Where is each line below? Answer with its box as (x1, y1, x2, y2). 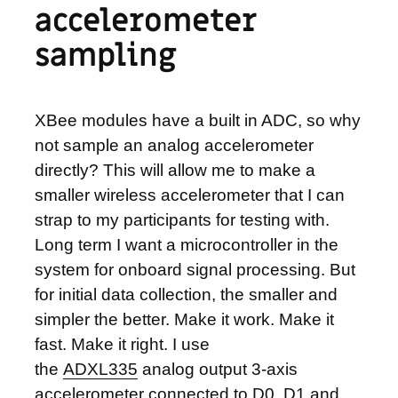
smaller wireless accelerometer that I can (35, 185, 346, 204)
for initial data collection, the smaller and (35, 284, 338, 304)
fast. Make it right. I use (35, 334, 211, 354)
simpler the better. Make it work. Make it (35, 309, 335, 329)
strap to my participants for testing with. (35, 210, 330, 229)
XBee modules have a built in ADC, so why (35, 110, 362, 130)
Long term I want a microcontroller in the (35, 235, 339, 254)
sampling (35, 35, 178, 76)
